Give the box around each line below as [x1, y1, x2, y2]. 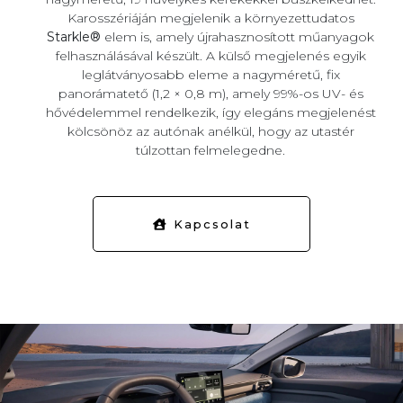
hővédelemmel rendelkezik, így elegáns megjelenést [45, 103, 376, 121]
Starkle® [47, 28, 101, 45]
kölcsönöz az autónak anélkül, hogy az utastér [67, 122, 354, 139]
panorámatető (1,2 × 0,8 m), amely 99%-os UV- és [58, 85, 363, 102]
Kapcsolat [167, 216, 251, 231]
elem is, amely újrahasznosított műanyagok [101, 28, 374, 45]
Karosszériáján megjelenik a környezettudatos [67, 9, 354, 26]
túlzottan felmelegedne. [136, 141, 285, 158]
